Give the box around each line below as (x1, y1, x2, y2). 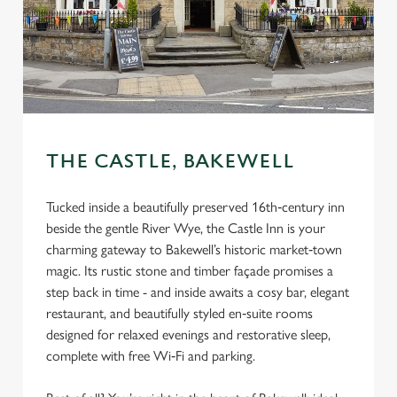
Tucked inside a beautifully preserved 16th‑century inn (46, 198, 345, 215)
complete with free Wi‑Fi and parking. (46, 347, 255, 364)
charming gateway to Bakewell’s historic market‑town (46, 241, 342, 258)
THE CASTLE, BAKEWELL (46, 151, 294, 173)
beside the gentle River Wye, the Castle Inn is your (46, 220, 325, 237)
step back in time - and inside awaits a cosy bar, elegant (46, 284, 349, 300)
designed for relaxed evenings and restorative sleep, (46, 326, 331, 343)
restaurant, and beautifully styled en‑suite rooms (46, 305, 313, 322)
